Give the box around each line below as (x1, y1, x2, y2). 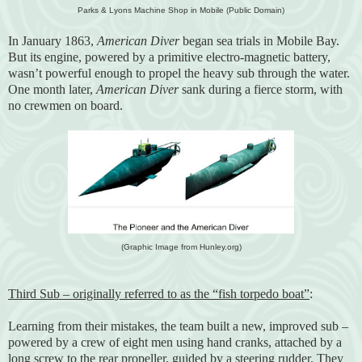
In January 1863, (8, 33, 97, 48)
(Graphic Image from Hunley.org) (120, 242, 242, 251)
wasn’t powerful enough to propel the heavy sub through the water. (8, 65, 350, 80)
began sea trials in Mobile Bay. (179, 33, 339, 48)
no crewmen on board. (8, 98, 123, 112)
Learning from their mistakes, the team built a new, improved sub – (8, 318, 348, 333)
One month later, (8, 82, 96, 96)
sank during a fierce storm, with (179, 82, 343, 96)
